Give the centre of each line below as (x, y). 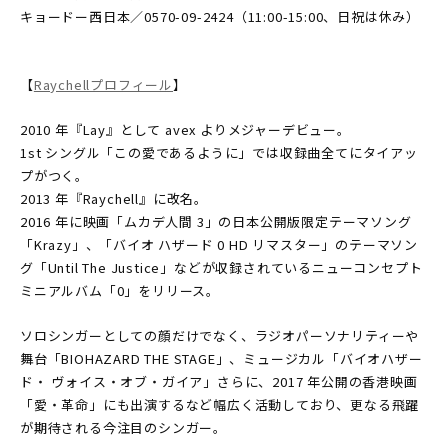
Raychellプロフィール (103, 84)
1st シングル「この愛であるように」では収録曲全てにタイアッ (219, 152)
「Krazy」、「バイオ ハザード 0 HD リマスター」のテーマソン (219, 244)
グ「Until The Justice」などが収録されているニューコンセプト (221, 267)
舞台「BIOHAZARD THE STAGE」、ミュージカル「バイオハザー (221, 358)
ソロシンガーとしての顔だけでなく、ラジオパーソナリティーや (220, 335)
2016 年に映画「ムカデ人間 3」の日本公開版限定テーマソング (216, 221)
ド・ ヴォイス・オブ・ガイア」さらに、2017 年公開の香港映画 (219, 381)
